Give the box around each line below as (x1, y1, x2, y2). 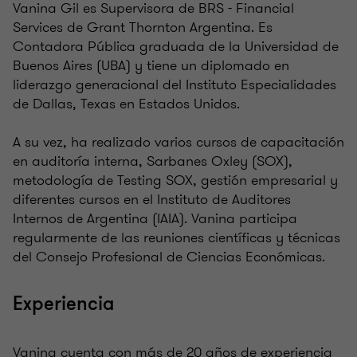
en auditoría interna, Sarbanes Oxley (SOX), (13, 151, 292, 172)
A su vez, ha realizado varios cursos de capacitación (13, 131, 344, 153)
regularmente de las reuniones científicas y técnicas (13, 227, 340, 249)
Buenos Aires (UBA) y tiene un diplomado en (13, 55, 289, 76)
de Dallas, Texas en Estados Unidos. (13, 93, 240, 115)
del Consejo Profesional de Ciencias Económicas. (13, 246, 325, 268)
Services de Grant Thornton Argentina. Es (13, 17, 273, 38)
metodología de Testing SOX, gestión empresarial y (13, 170, 338, 191)
